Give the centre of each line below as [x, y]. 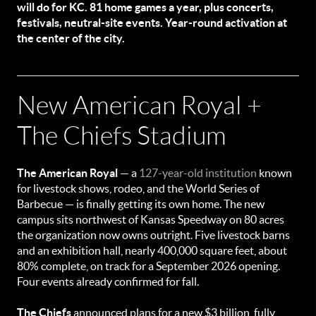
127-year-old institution [198, 173]
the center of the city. [71, 38]
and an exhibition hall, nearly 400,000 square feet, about [152, 250]
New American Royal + [139, 105]
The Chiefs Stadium [122, 136]
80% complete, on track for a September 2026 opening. [148, 266]
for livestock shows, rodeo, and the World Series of [138, 188]
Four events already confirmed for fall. [108, 281]
